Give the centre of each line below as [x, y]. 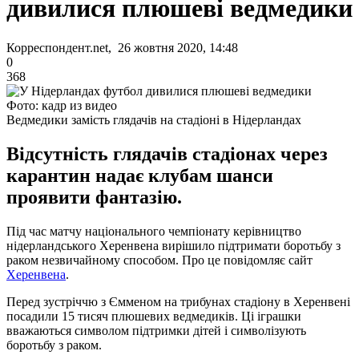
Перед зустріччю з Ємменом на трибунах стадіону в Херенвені [178, 301]
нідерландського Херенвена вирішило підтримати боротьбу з [173, 245]
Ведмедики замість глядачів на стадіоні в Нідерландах [154, 119]
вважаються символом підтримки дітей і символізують [156, 330]
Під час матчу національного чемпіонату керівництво [154, 231]
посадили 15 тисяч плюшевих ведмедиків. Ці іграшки [155, 316]
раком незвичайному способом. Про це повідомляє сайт [159, 260]
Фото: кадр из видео [62, 105]
